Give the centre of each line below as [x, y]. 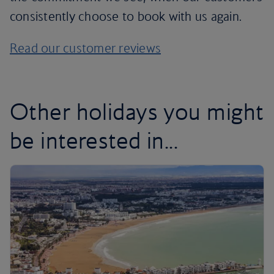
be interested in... [94, 140]
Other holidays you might [137, 111]
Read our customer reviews [85, 48]
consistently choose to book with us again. [126, 16]
